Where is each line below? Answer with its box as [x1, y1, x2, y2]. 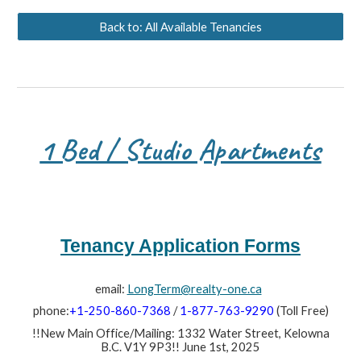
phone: [32, 304, 69, 318]
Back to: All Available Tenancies [99, 19, 262, 34]
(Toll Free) [273, 304, 329, 318]
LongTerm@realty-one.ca [127, 281, 262, 296]
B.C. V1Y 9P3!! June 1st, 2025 [101, 339, 260, 354]
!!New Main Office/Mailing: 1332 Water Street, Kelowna [31, 326, 330, 340]
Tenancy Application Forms [60, 235, 301, 256]
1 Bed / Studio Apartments [39, 131, 322, 168]
